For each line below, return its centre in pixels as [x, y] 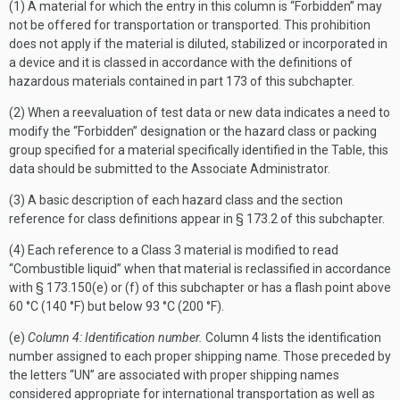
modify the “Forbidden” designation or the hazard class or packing [193, 131]
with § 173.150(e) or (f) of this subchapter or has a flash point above [200, 287]
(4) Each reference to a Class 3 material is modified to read [174, 250]
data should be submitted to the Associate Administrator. [170, 169]
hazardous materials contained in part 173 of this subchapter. [182, 81]
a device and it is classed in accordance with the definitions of [181, 62]
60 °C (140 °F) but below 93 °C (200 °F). [117, 306]
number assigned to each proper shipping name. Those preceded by [200, 356]
